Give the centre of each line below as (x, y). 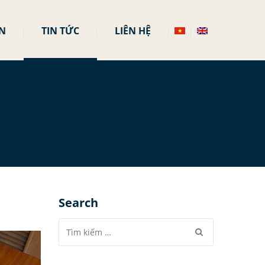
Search (78, 203)
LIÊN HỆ (133, 31)
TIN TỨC (60, 31)
